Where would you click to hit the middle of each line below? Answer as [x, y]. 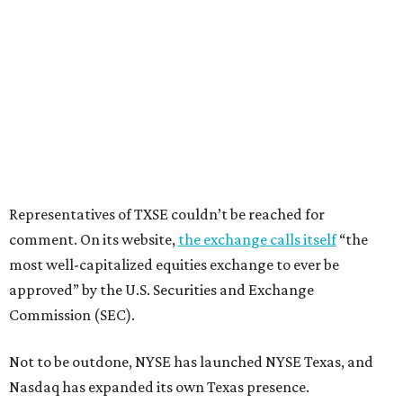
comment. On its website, [94, 239]
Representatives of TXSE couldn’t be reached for [167, 214]
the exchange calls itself [257, 239]
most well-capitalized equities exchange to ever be [174, 264]
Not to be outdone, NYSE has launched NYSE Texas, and [191, 361]
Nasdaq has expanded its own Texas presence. [159, 386]
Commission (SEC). [72, 314]
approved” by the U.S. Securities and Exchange [161, 289]
